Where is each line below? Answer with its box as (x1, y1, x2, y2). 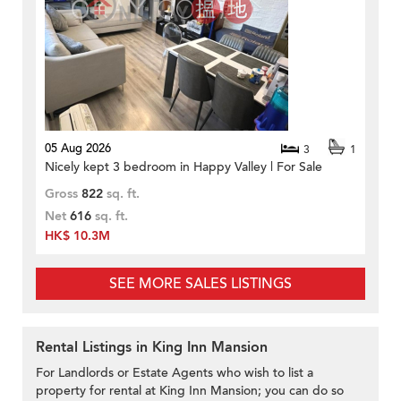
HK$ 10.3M (45, 227, 110, 245)
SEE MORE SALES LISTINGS (109, 274, 292, 294)
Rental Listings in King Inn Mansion (36, 337, 268, 358)
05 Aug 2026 (45, 141, 111, 158)
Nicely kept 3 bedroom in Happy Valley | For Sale (45, 158, 322, 176)
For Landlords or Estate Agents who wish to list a (36, 364, 313, 382)
